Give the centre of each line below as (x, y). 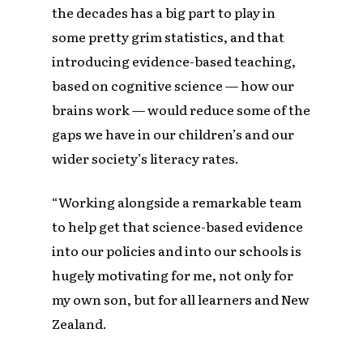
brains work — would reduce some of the (181, 110)
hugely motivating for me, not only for (173, 275)
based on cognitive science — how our (173, 85)
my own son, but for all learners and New (181, 299)
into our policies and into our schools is (177, 251)
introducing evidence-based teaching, (174, 61)
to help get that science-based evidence (178, 226)
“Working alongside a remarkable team (177, 202)
